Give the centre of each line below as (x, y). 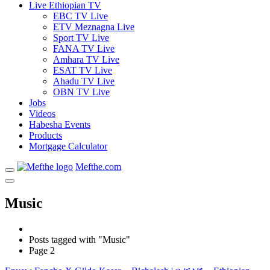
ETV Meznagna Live (94, 27)
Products (46, 135)
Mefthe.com (98, 167)
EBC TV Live (80, 16)
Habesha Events (60, 124)
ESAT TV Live (83, 70)
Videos (42, 114)
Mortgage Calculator (68, 146)
